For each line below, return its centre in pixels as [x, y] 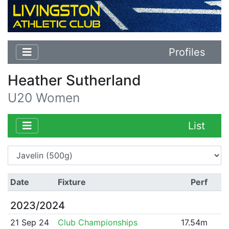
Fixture [72, 182]
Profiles [187, 52]
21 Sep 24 [29, 222]
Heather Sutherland [74, 80]
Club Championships [97, 222]
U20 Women [44, 97]
